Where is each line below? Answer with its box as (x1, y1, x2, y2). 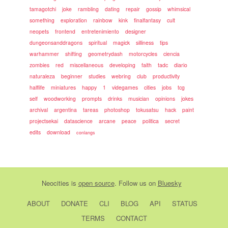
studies (89, 72, 106, 80)
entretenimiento (81, 27, 120, 35)
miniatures (51, 83, 76, 91)
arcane (99, 117, 116, 125)
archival (30, 106, 48, 113)
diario (174, 61, 188, 69)
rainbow (93, 16, 113, 24)
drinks (108, 95, 123, 102)
